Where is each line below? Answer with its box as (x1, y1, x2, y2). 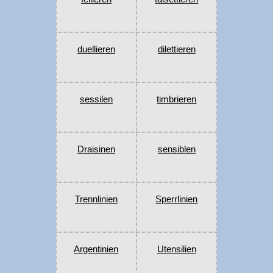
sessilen (79, 94, 113, 105)
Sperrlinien (155, 194, 198, 205)
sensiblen (157, 144, 196, 155)
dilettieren (157, 44, 196, 55)
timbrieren (157, 94, 197, 105)
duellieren (77, 44, 115, 55)
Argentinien (74, 244, 119, 255)
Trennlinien (74, 194, 118, 205)
